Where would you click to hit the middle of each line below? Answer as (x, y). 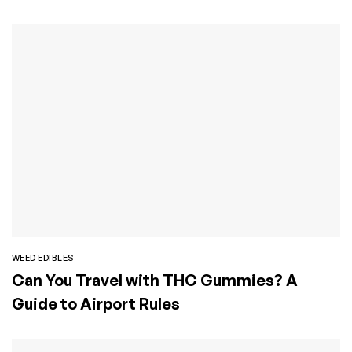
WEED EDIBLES (43, 258)
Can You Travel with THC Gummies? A (155, 280)
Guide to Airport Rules (96, 304)
